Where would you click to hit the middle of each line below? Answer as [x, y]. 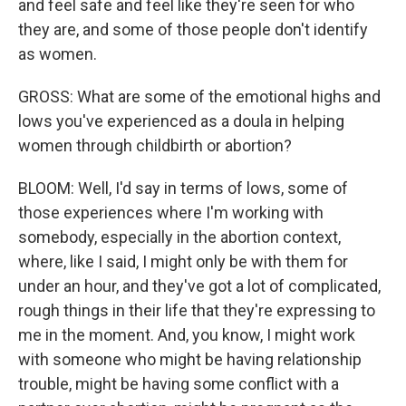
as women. [58, 54]
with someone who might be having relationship [190, 359]
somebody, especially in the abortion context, [179, 237]
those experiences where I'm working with [171, 213]
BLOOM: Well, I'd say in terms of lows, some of [183, 188]
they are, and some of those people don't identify [193, 29]
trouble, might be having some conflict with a [179, 384]
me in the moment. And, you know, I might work [187, 335]
